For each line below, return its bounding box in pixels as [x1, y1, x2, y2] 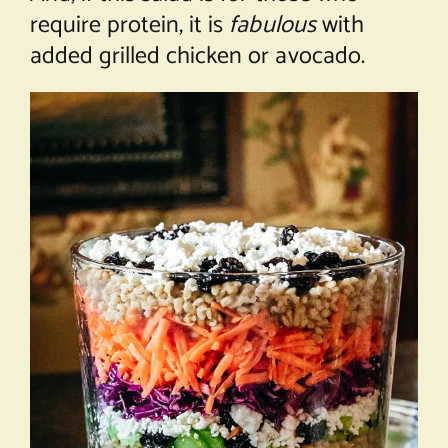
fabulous [229, 6, 316, 46]
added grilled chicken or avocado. [29, 37, 365, 77]
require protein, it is [29, 6, 230, 46]
